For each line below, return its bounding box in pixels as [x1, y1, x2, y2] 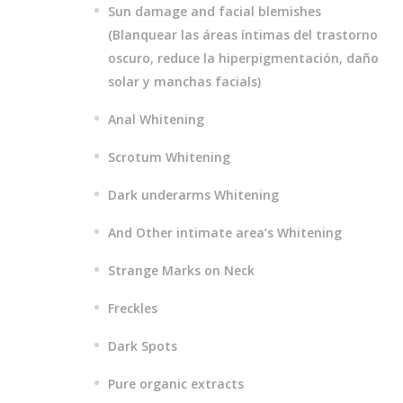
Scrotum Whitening [108, 148, 231, 166]
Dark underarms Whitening [108, 186, 280, 203]
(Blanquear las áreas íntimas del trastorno [108, 26, 379, 43]
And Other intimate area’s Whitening [108, 224, 343, 241]
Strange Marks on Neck [108, 262, 255, 279]
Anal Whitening [108, 111, 205, 128]
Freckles [108, 300, 158, 317]
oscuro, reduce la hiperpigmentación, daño [108, 49, 380, 67]
